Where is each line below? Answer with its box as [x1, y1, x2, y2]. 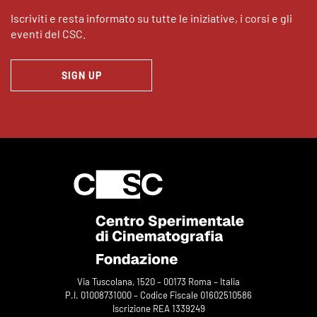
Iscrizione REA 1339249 [112, 302, 205, 314]
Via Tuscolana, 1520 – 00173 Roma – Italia [77, 275, 240, 287]
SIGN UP [61, 69, 102, 81]
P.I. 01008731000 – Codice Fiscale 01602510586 [65, 289, 252, 301]
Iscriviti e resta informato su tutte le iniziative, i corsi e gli [11, 11, 292, 25]
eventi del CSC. [11, 26, 86, 40]
